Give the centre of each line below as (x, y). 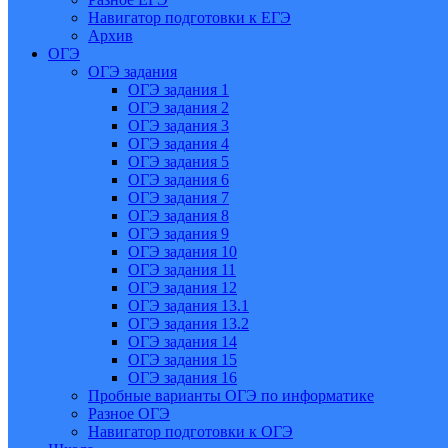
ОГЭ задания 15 (182, 359)
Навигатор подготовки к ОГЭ (190, 431)
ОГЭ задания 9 (178, 233)
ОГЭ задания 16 (182, 377)
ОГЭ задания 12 (182, 287)
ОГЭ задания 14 (182, 341)
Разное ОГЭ (129, 413)
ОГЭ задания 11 (182, 269)
